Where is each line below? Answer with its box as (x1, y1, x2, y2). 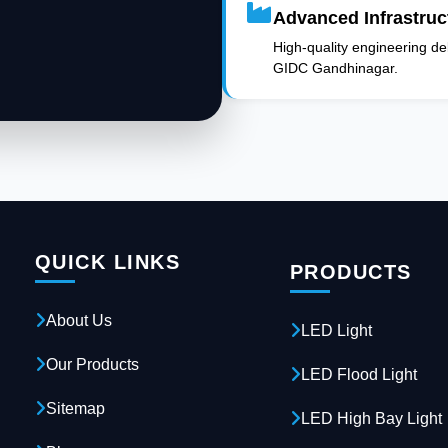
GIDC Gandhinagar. (272, 60, 398, 77)
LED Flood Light (300, 366, 417, 384)
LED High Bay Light (300, 410, 442, 428)
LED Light (300, 322, 372, 340)
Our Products (45, 356, 139, 374)
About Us (45, 312, 112, 330)
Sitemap (45, 400, 105, 418)
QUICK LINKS (34, 251, 181, 274)
